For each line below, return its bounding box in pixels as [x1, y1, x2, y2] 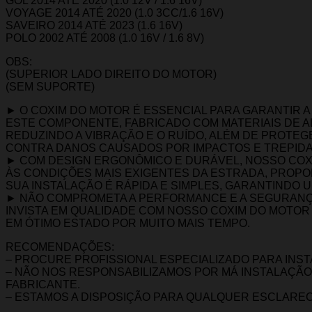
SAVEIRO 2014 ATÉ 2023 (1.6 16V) [6, 19, 182, 31]
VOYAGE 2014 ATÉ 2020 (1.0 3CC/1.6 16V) [6, 6, 224, 19]
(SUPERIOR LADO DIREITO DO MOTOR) [6, 68, 217, 80]
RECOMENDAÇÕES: [6, 240, 114, 253]
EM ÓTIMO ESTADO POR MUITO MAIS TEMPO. [6, 217, 250, 229]
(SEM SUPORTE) [6, 80, 95, 93]
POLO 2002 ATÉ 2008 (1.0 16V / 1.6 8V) [6, 31, 204, 44]
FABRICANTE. [6, 278, 80, 290]
